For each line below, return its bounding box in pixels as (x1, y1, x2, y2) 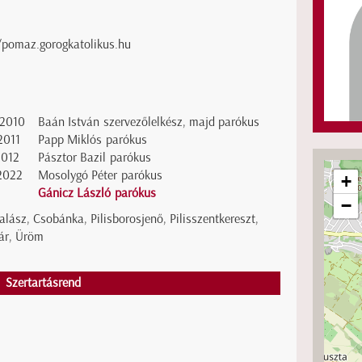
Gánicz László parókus (38, 185, 156, 201)
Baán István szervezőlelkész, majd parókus (38, 114, 259, 130)
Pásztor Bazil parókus (38, 149, 151, 166)
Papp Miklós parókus (38, 132, 147, 148)
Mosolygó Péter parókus (38, 167, 162, 183)
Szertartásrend (5, 275, 81, 291)
